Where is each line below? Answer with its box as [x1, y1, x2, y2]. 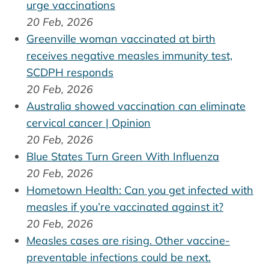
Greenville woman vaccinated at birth [26, 31, 216, 46]
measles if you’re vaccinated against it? [26, 199, 223, 214]
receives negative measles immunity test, [26, 48, 232, 62]
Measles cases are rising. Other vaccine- [26, 233, 230, 247]
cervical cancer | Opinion [26, 115, 151, 130]
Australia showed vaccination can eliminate [26, 98, 246, 113]
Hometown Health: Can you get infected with [26, 183, 253, 197]
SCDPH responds [26, 65, 113, 79]
